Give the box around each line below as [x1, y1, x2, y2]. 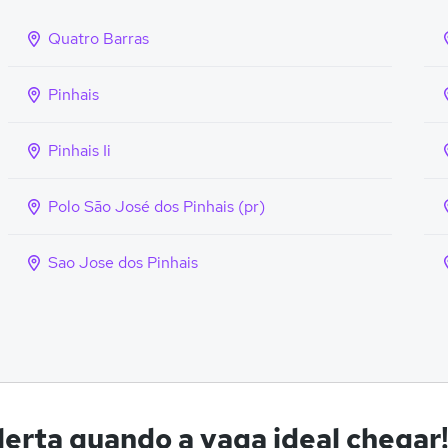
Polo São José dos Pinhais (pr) [48, 196, 265, 217]
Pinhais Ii [48, 140, 111, 161]
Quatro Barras [48, 28, 149, 49]
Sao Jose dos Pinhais [48, 252, 198, 273]
